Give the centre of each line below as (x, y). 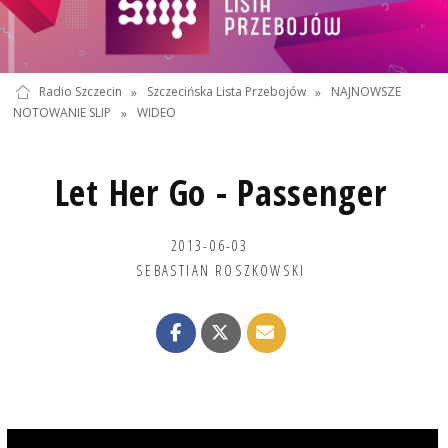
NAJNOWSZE (366, 92)
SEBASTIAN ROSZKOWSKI (221, 269)
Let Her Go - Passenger (220, 192)
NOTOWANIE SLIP (62, 113)
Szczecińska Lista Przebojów (226, 92)
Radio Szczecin (80, 92)
